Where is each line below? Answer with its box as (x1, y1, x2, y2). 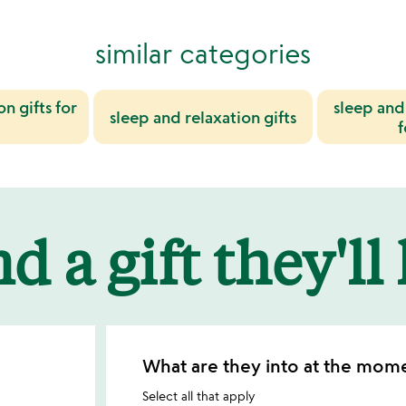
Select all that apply (142, 388, 256, 404)
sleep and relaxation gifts (109, 107, 296, 128)
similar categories (95, 36, 311, 71)
